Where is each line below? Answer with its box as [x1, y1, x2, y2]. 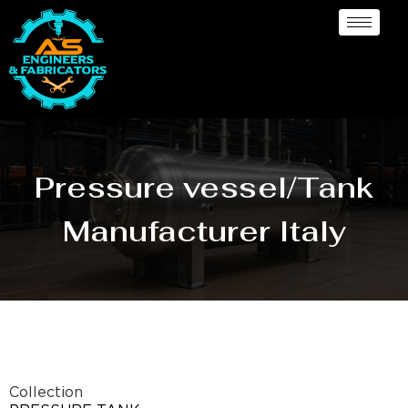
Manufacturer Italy [62, 211, 346, 250]
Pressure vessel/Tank [35, 168, 373, 206]
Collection [9, 385, 83, 400]
